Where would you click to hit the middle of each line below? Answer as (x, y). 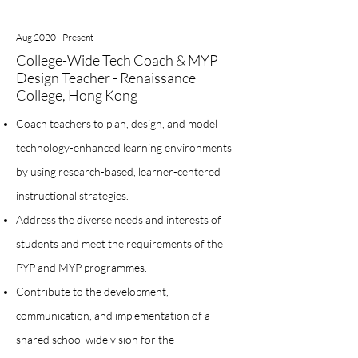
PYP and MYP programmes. (82, 267)
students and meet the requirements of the (119, 243)
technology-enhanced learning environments (124, 147)
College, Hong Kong (77, 95)
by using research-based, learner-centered (118, 171)
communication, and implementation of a (113, 315)
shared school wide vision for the (95, 339)
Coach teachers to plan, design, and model (117, 123)
